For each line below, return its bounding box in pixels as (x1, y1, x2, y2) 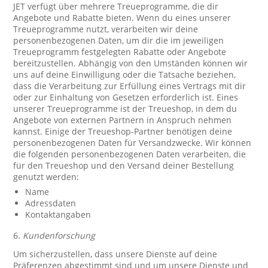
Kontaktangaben (25, 209, 92, 220)
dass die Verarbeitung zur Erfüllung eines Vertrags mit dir (13, 80, 246, 92)
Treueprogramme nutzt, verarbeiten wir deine (13, 23, 199, 35)
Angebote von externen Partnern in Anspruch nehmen (13, 114, 232, 126)
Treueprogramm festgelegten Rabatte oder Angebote (13, 46, 227, 57)
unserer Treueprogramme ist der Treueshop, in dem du (13, 103, 237, 114)
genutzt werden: (13, 171, 80, 182)
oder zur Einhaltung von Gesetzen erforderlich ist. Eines (13, 92, 239, 103)
